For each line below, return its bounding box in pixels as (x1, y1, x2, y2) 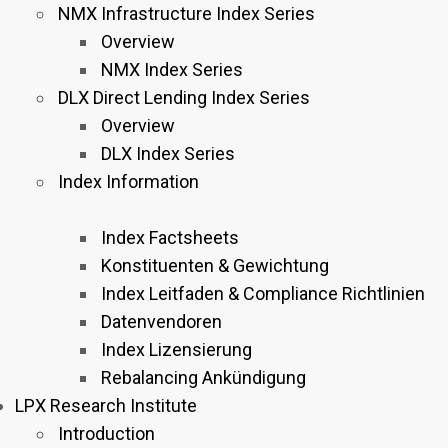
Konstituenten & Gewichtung (101, 255, 329, 276)
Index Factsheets (101, 227, 239, 248)
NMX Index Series (101, 59, 243, 80)
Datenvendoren (101, 311, 222, 332)
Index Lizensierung (101, 339, 252, 360)
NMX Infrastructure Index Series (58, 3, 315, 24)
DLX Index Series (101, 143, 235, 164)
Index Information (58, 171, 199, 192)
